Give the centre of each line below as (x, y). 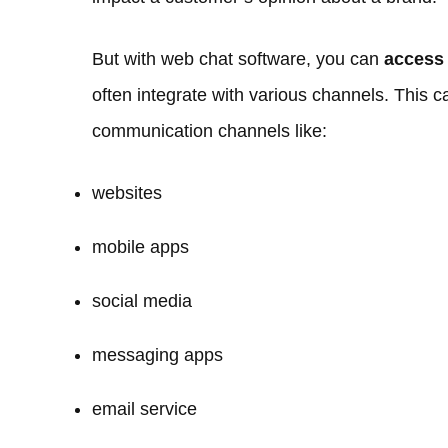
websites (127, 193)
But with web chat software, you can (238, 59)
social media (142, 301)
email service (144, 409)
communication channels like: (209, 131)
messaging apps (157, 355)
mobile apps (140, 247)
